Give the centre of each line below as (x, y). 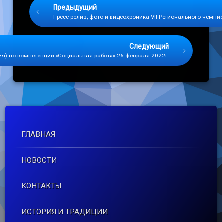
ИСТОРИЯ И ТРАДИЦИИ (65, 212)
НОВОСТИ (39, 160)
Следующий (149, 46)
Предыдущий (75, 8)
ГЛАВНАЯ (38, 135)
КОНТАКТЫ (42, 186)
